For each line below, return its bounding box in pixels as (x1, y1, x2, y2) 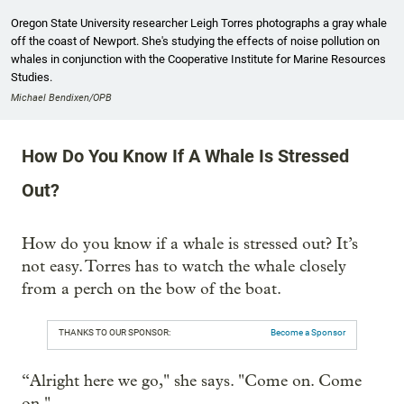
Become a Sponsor (271, 326, 345, 337)
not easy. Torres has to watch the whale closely (22, 256, 346, 276)
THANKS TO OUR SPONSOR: (59, 326, 170, 337)
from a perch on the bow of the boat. (22, 279, 281, 298)
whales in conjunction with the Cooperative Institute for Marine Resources (11, 51, 386, 66)
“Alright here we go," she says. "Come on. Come (22, 371, 362, 390)
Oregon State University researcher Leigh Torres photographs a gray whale (11, 15, 387, 30)
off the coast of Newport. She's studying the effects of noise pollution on (11, 33, 380, 48)
